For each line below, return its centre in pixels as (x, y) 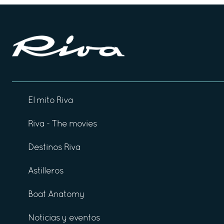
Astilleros (46, 171)
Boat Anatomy (56, 194)
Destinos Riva (54, 147)
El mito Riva (50, 100)
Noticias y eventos (64, 218)
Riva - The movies (62, 124)
